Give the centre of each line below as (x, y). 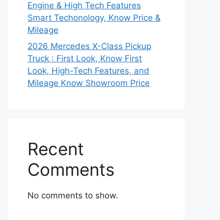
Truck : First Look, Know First (85, 58)
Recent (56, 149)
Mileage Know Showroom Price (89, 83)
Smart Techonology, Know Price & (94, 17)
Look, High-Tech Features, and (88, 71)
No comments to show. (73, 195)
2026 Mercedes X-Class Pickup (89, 46)
